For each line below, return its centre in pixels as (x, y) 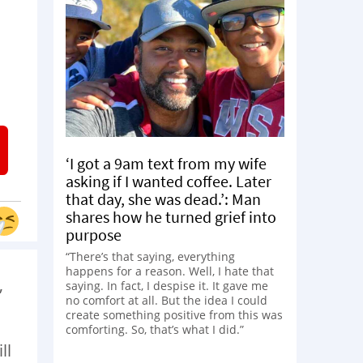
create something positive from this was (174, 314)
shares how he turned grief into (171, 216)
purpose (94, 234)
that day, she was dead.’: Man (163, 199)
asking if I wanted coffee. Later (169, 181)
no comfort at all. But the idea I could (167, 300)
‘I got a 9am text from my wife (166, 163)
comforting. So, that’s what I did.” (155, 329)
